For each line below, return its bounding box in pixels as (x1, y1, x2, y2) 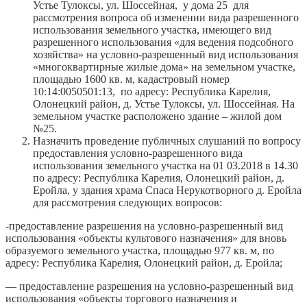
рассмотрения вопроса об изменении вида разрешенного (33, 11, 299, 23)
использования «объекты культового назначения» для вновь (5, 232, 286, 244)
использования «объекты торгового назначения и (5, 292, 237, 304)
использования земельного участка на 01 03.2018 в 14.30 (33, 159, 298, 171)
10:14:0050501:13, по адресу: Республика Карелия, (33, 85, 271, 97)
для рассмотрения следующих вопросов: (33, 196, 222, 208)
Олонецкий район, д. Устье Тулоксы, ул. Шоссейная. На (33, 97, 295, 110)
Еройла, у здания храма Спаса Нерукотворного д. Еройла (33, 184, 302, 196)
